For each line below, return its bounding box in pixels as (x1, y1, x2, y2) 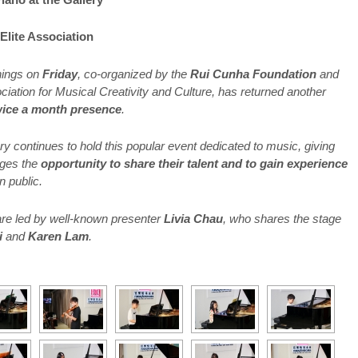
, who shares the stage (223, 211, 342, 225)
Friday (42, 66, 78, 81)
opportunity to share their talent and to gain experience (41, 157, 348, 171)
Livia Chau (164, 211, 224, 225)
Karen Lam (28, 229, 89, 243)
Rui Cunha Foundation (190, 66, 317, 81)
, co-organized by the (78, 66, 191, 81)
